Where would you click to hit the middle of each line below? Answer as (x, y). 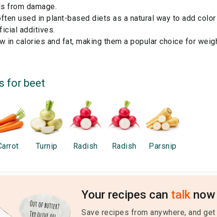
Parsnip (163, 146)
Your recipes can (126, 195)
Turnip (46, 146)
